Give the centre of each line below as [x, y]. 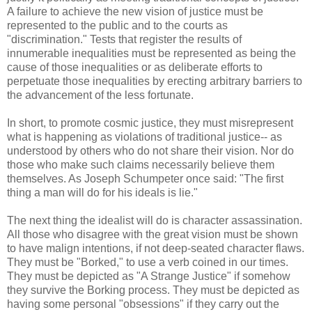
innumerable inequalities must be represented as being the [151, 53]
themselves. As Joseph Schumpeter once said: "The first [145, 178]
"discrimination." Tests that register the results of [124, 39]
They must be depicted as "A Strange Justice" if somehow [149, 276]
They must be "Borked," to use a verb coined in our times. [148, 262]
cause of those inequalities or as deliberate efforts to [135, 67]
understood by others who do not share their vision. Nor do [150, 150]
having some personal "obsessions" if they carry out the [143, 304]
